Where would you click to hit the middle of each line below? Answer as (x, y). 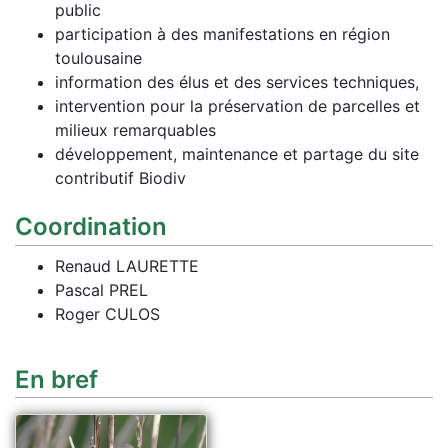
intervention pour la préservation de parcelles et (237, 105)
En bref (56, 379)
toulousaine (98, 57)
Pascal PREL (101, 289)
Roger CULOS (107, 313)
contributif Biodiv (120, 177)
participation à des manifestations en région (222, 33)
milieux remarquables (135, 129)
